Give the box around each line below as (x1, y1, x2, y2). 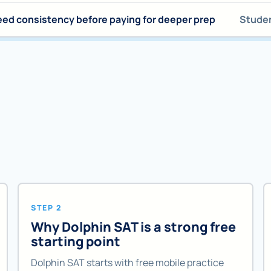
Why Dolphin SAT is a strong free (31, 218, 237, 236)
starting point (31, 232, 121, 250)
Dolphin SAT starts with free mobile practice (31, 255, 224, 269)
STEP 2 (31, 202, 62, 213)
